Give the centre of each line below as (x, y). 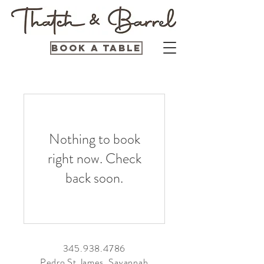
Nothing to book (94, 139)
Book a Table (96, 48)
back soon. (94, 178)
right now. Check (94, 159)
